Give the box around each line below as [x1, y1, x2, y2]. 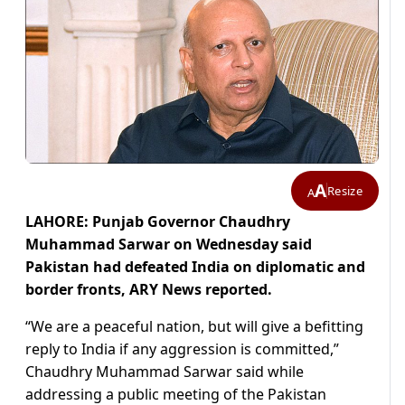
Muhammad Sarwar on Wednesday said [25, 234, 312, 255]
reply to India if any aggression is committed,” [25, 339, 339, 360]
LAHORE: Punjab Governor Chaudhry [25, 212, 290, 232]
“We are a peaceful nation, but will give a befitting [25, 316, 363, 337]
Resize [327, 182, 363, 199]
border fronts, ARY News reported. [25, 279, 272, 300]
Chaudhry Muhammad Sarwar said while [25, 362, 304, 382]
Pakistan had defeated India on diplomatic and [25, 257, 365, 278]
